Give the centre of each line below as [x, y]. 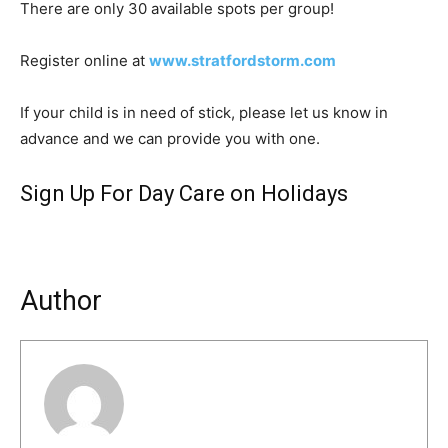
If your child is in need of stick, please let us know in [204, 113]
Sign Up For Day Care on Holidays [184, 194]
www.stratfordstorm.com [242, 61]
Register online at [84, 61]
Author [61, 301]
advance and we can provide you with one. [170, 139]
